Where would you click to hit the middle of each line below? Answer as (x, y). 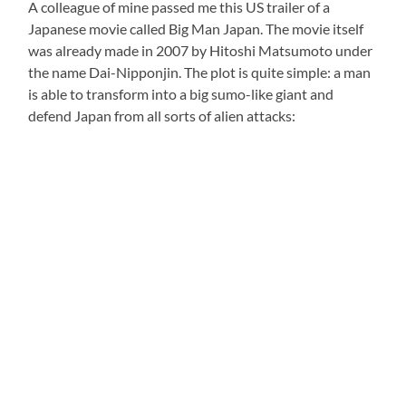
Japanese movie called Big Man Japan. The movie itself (196, 29)
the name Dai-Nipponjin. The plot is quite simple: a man (200, 72)
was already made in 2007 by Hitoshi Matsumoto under (201, 51)
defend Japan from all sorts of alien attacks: (162, 116)
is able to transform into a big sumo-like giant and (181, 94)
